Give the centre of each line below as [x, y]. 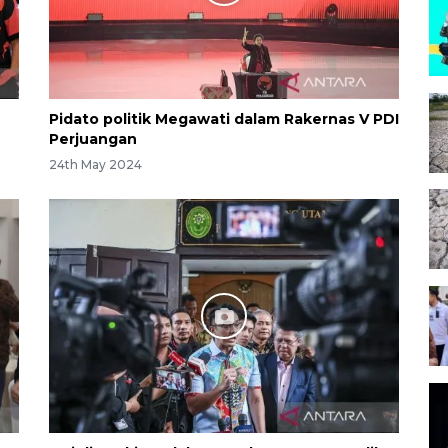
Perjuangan [93, 138]
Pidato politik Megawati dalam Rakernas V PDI [224, 118]
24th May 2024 [95, 165]
